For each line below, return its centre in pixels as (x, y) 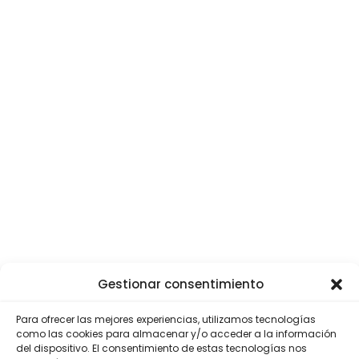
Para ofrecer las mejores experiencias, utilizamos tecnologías (166, 319)
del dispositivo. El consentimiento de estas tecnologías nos (161, 348)
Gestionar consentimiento (180, 284)
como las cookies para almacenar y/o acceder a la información (176, 334)
